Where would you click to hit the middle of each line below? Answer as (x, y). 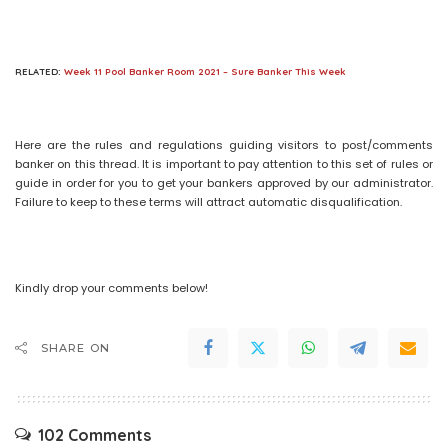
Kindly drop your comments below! (111, 287)
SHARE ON (75, 347)
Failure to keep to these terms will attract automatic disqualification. (208, 201)
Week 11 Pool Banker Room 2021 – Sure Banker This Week (205, 71)
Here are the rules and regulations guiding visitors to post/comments (224, 144)
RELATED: (39, 71)
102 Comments (94, 434)
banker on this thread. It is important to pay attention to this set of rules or (224, 163)
